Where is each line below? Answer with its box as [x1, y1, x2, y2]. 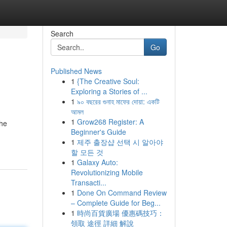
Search [50, 28, 73, 39]
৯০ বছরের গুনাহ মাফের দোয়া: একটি [77, 96, 160, 106]
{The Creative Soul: [77, 76, 139, 86]
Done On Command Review [77, 187, 167, 198]
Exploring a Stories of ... [70, 86, 147, 96]
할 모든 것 [70, 147, 103, 157]
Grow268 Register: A [77, 117, 144, 127]
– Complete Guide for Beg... [70, 198, 161, 208]
